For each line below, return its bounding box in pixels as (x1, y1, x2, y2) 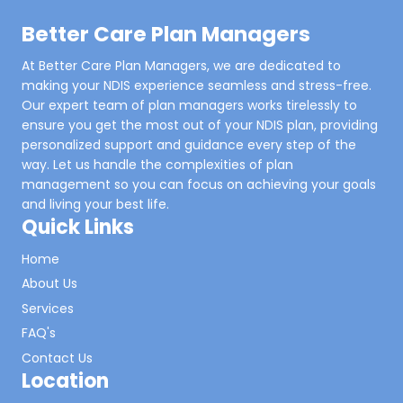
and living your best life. (22, 195, 169, 214)
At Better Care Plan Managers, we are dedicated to (22, 57, 341, 76)
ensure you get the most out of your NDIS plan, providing (22, 116, 378, 135)
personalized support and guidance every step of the (22, 136, 356, 155)
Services (22, 299, 74, 318)
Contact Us (22, 348, 93, 367)
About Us (22, 274, 77, 293)
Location (22, 366, 109, 395)
